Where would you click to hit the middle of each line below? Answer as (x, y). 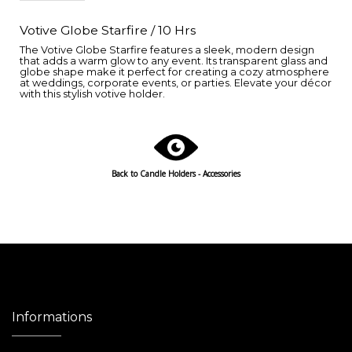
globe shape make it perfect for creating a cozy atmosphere (174, 71)
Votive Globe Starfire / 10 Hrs (108, 30)
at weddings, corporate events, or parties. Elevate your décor (176, 82)
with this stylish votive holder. (92, 93)
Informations (52, 317)
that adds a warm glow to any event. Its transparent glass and (174, 60)
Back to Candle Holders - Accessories (176, 173)
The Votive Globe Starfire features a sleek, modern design (167, 49)
